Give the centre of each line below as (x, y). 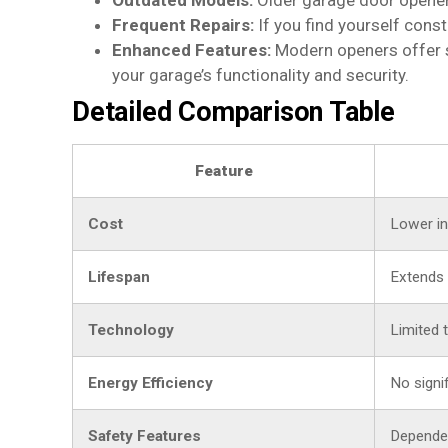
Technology (131, 330)
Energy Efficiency (150, 383)
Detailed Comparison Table (233, 112)
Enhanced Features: (191, 50)
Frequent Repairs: (183, 25)
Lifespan (119, 277)
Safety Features (144, 436)
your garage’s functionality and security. (260, 75)
